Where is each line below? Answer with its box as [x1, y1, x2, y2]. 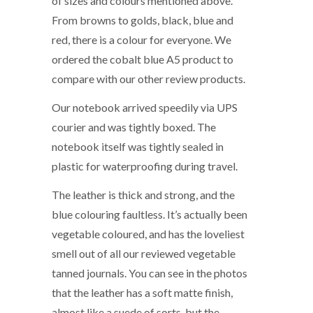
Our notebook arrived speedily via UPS [52, 101, 238, 115]
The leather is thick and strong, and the [52, 188, 235, 202]
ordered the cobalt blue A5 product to [52, 52, 233, 66]
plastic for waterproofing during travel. [52, 159, 238, 173]
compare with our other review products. [52, 71, 245, 85]
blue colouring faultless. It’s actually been [52, 208, 247, 221]
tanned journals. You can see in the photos [52, 266, 247, 280]
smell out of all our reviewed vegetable [52, 247, 235, 261]
